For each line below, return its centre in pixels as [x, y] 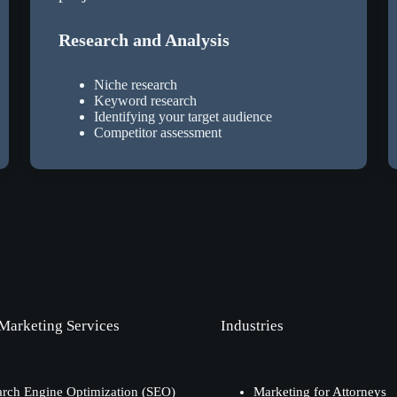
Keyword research [146, 101]
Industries [252, 326]
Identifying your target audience [183, 117]
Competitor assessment [158, 133]
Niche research [136, 85]
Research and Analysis [144, 40]
